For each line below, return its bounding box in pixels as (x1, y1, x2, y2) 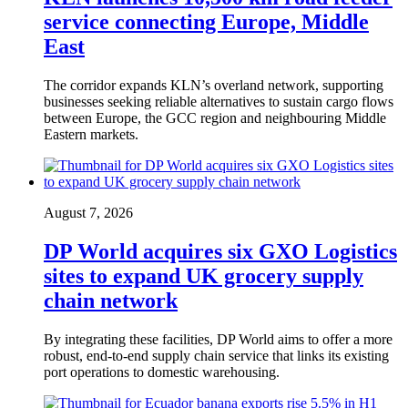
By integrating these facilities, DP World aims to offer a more (44, 331, 393, 347)
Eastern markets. (44, 127, 138, 142)
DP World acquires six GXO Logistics (44, 239, 397, 263)
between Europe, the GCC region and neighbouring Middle (44, 110, 386, 126)
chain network (44, 288, 178, 312)
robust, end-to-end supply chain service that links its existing (44, 347, 389, 363)
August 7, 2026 (44, 205, 133, 220)
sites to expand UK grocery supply (44, 263, 363, 288)
